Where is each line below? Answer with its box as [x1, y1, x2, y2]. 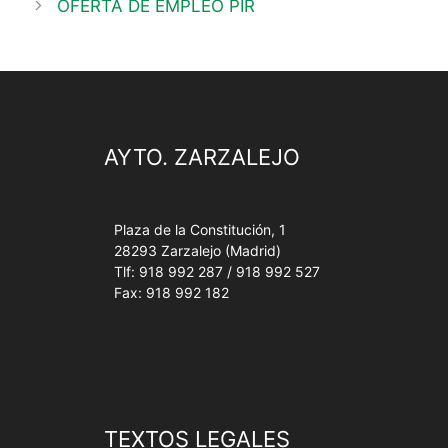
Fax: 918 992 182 [114, 284, 229, 302]
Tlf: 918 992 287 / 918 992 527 [114, 263, 320, 281]
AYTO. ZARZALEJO [104, 144, 300, 171]
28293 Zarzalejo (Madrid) [114, 242, 281, 260]
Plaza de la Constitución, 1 [114, 221, 286, 239]
